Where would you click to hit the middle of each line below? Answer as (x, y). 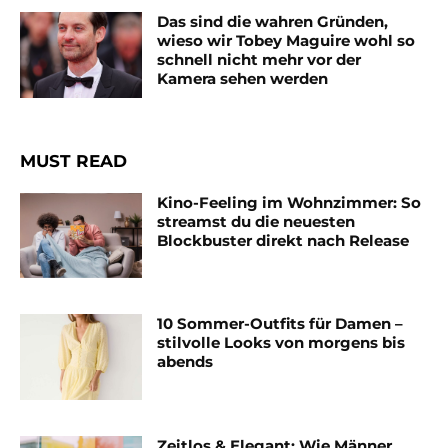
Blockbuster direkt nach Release (283, 240)
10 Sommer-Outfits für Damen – (280, 324)
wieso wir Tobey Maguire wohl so (286, 40)
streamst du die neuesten (256, 221)
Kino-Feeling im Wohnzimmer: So (289, 202)
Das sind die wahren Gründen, (273, 21)
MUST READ (73, 160)
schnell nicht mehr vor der (259, 59)
